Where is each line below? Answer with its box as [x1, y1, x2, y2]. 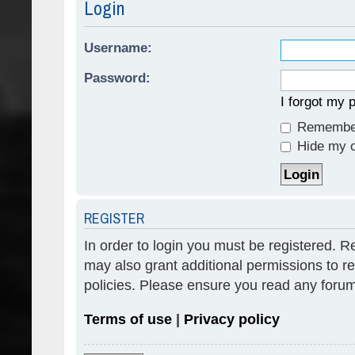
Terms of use [84, 311, 172, 328]
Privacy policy [184, 311, 280, 328]
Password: [84, 71, 151, 86]
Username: [84, 40, 152, 55]
